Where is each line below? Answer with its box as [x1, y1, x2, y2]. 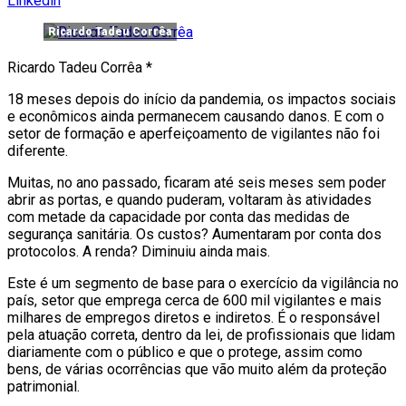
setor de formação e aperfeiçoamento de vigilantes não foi [7, 124, 380, 142]
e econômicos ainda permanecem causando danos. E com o [7, 107, 384, 125]
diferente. [7, 141, 68, 159]
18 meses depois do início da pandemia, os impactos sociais [7, 90, 396, 108]
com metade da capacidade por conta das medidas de [7, 208, 350, 226]
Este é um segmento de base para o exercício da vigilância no [7, 274, 399, 292]
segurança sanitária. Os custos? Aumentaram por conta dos [7, 225, 382, 243]
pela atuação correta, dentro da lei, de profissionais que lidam [7, 325, 395, 343]
